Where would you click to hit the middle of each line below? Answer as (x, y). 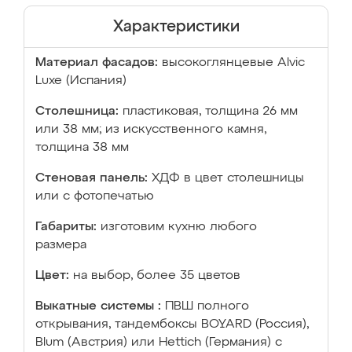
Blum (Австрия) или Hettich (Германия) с (159, 343)
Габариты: (66, 227)
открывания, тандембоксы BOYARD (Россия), (172, 324)
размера (61, 245)
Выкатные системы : (98, 306)
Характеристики (176, 27)
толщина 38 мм (82, 148)
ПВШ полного (207, 306)
